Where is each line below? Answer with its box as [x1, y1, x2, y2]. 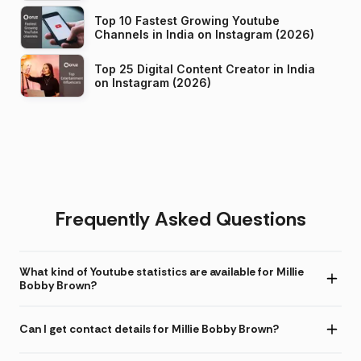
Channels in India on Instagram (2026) [197, 27, 314, 41]
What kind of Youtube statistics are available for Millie [19, 263, 304, 279]
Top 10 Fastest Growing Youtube [94, 13, 280, 27]
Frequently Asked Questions [55, 205, 306, 231]
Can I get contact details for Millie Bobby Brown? [19, 322, 279, 337]
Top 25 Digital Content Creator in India [94, 61, 315, 76]
